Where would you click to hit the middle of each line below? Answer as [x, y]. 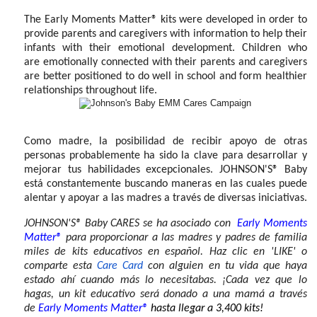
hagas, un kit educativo [82, 295]
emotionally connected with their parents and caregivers [175, 63]
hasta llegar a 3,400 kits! [208, 309]
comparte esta [60, 266]
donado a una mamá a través [233, 295]
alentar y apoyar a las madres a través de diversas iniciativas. [165, 198]
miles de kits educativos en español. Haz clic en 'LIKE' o [165, 252]
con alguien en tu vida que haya [225, 266]
